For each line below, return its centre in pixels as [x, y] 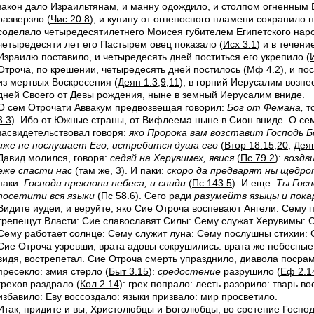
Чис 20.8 [70, 19]
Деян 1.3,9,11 [149, 82]
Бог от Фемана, [265, 107]
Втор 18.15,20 [256, 145]
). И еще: [254, 183]
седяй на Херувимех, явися [172, 158]
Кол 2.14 [100, 284]
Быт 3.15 [129, 271]
